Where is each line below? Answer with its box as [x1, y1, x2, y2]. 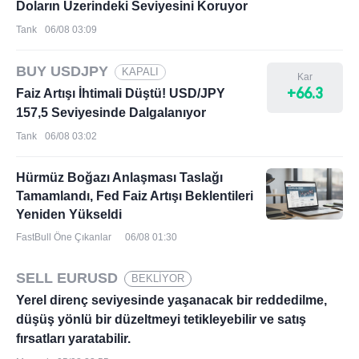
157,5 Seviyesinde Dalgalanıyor [16, 106, 206, 119]
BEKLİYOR [131, 272, 184, 284]
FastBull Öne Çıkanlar [16, 232, 111, 243]
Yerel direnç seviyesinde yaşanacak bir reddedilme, [16, 293, 327, 307]
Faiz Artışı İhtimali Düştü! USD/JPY [16, 87, 225, 100]
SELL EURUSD [16, 270, 118, 286]
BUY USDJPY [16, 63, 108, 79]
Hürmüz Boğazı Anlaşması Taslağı [16, 171, 223, 184]
